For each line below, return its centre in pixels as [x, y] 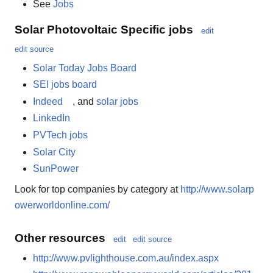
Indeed [48, 101]
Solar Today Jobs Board [85, 68]
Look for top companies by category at [97, 190]
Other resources [60, 238]
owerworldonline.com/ [62, 205]
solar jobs [117, 101]
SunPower [56, 169]
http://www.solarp [217, 190]
